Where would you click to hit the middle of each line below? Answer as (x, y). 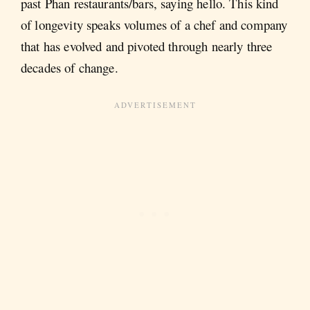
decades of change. (70, 68)
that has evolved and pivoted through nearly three (147, 46)
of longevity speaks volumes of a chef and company (154, 25)
